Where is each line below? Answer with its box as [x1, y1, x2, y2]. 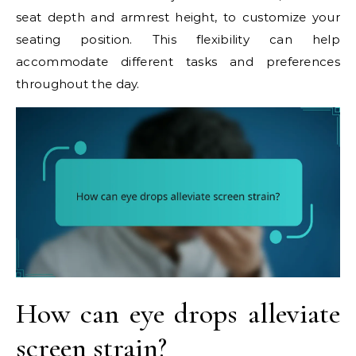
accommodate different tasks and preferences [16, 54, 340, 70]
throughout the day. [16, 76, 140, 92]
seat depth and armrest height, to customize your [16, 10, 340, 25]
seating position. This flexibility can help [16, 32, 340, 48]
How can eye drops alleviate [16, 296, 340, 331]
